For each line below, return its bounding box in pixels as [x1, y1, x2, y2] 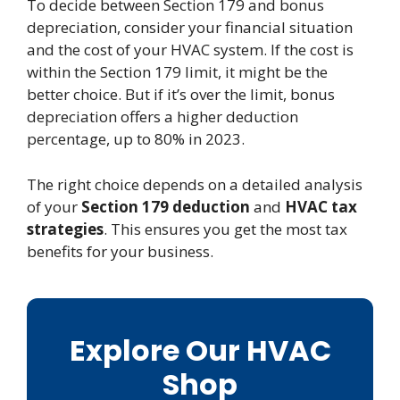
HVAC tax [285, 196, 357, 217]
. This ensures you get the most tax [104, 218, 347, 239]
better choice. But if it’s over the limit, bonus [27, 84, 335, 105]
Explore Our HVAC [69, 329, 331, 371]
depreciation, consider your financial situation [27, 17, 353, 38]
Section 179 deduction [81, 196, 250, 217]
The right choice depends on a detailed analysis [27, 173, 362, 195]
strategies [27, 218, 104, 239]
